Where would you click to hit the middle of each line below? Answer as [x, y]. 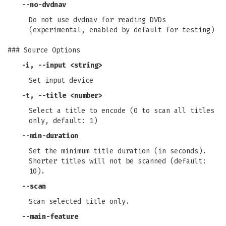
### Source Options [44, 50]
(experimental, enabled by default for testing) [122, 30]
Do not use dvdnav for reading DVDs [97, 20]
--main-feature [50, 217]
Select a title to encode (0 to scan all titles [122, 111]
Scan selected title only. [79, 202]
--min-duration [50, 136]
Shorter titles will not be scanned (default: [118, 161]
